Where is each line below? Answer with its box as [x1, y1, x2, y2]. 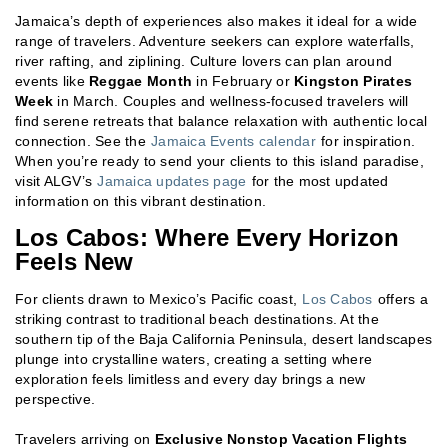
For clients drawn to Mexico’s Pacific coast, [15, 290, 302, 307]
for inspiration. [316, 132, 415, 149]
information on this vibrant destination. [15, 192, 266, 209]
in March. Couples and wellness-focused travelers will [53, 92, 409, 109]
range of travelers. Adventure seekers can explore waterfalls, [15, 32, 415, 49]
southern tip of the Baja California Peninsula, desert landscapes [15, 330, 432, 347]
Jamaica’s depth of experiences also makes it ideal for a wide [15, 12, 418, 29]
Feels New [15, 247, 134, 275]
